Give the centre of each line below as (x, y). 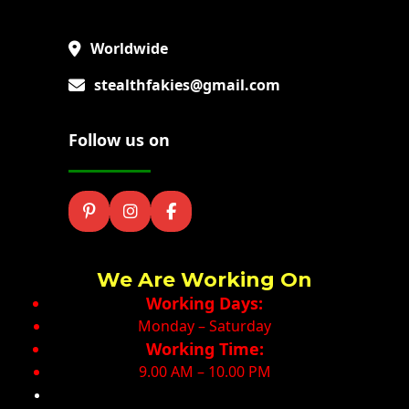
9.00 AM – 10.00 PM (204, 372)
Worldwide (129, 48)
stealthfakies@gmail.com (187, 85)
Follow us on (119, 140)
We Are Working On (204, 280)
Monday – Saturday (204, 326)
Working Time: (204, 349)
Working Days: (204, 303)
